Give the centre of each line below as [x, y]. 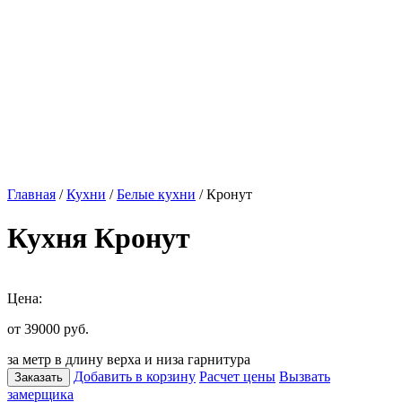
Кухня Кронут [99, 238]
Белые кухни [156, 194]
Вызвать [305, 376]
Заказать [39, 377]
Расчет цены [237, 376]
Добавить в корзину [135, 376]
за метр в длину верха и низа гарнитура [129, 359]
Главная [31, 194]
